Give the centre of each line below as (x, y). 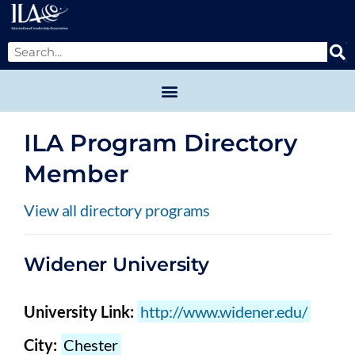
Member (76, 174)
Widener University (117, 265)
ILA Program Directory (160, 143)
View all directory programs (117, 210)
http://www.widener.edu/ (224, 312)
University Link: (79, 312)
